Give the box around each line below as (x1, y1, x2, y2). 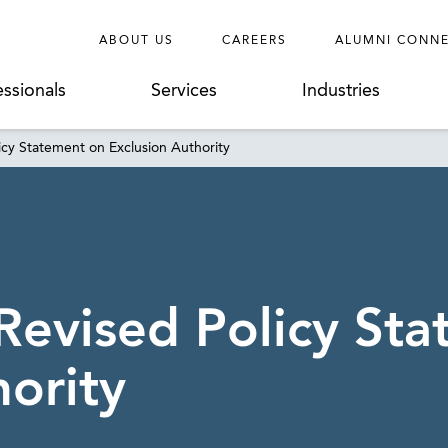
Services (151, 82, 218, 100)
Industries (302, 82, 381, 100)
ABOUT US (99, 35, 174, 47)
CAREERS (222, 35, 287, 47)
